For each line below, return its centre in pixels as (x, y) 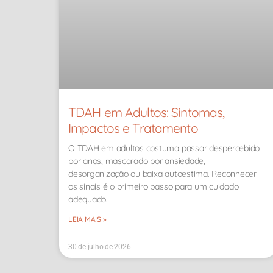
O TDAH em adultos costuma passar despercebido (164, 148)
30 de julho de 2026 (100, 247)
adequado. (88, 200)
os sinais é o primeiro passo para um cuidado (154, 187)
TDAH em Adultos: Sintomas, (147, 112)
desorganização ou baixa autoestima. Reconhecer (162, 174)
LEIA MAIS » (87, 219)
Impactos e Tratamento (133, 128)
